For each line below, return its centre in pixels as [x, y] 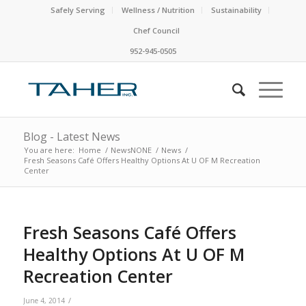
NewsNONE [131, 150]
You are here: [49, 150]
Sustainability [236, 10]
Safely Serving [78, 10]
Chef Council [156, 30]
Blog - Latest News [71, 137]
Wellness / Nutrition [158, 10]
